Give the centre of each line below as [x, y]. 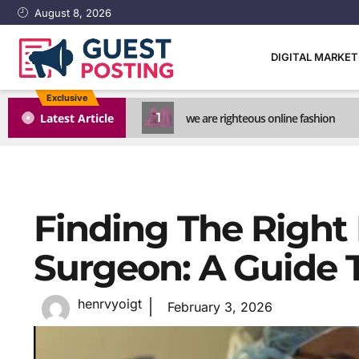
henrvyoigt [110, 304]
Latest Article [77, 118]
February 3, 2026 [220, 307]
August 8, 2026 [73, 12]
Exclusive [67, 98]
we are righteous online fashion [260, 118]
